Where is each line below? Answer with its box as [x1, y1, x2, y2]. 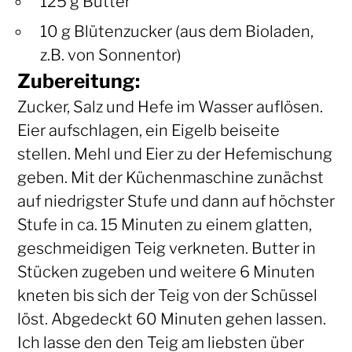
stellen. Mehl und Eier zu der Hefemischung [16, 144, 332, 163]
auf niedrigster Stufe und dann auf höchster [16, 191, 335, 211]
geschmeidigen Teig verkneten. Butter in [16, 238, 316, 258]
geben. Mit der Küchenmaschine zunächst [16, 167, 324, 187]
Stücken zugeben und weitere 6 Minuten [16, 262, 315, 281]
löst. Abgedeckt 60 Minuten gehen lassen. [16, 309, 326, 328]
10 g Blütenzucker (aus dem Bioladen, [39, 21, 313, 41]
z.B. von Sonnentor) [39, 45, 181, 64]
